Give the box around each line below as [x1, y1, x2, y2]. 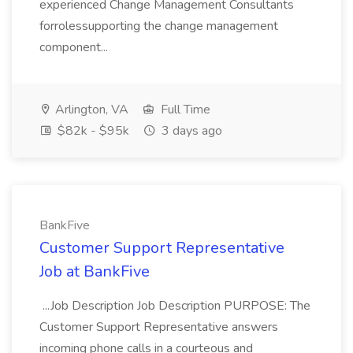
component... [39, 39, 111, 56]
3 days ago [158, 122, 222, 139]
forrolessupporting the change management [39, 17, 278, 35]
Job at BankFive [39, 261, 150, 282]
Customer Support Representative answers [39, 318, 278, 336]
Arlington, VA [52, 101, 128, 118]
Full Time [158, 101, 210, 118]
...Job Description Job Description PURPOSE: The [39, 297, 310, 314]
